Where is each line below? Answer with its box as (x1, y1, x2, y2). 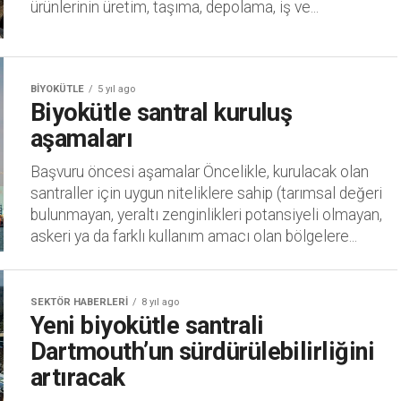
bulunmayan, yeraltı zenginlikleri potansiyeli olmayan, (30, 205, 382, 224)
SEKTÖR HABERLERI (30, 296, 128, 309)
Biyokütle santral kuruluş (30, 98, 293, 127)
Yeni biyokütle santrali (30, 311, 264, 341)
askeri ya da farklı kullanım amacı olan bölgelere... (30, 226, 357, 245)
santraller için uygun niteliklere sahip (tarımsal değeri (30, 183, 382, 202)
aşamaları (30, 124, 133, 153)
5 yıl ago (98, 82, 135, 95)
